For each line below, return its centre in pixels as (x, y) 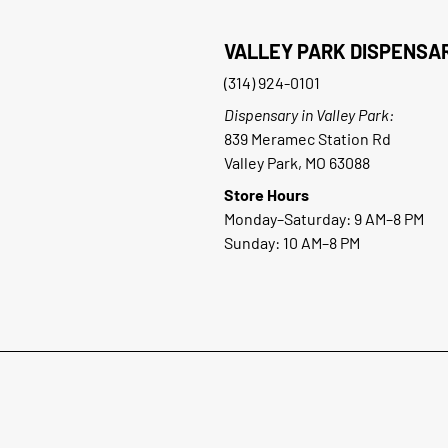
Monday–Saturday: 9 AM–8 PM (324, 219)
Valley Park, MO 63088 (297, 163)
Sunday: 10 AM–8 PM (292, 243)
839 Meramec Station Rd (307, 139)
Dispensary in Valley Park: (309, 115)
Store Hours (266, 195)
